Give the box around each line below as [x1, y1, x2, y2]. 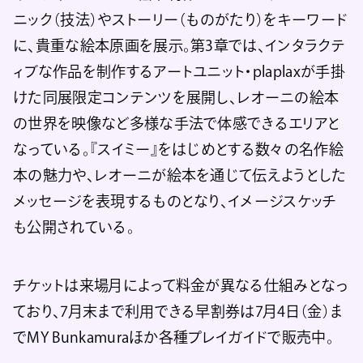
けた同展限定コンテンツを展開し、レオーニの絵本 [13, 89, 340, 105]
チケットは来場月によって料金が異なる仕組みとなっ [13, 277, 349, 293]
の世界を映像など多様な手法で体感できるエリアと [13, 115, 340, 130]
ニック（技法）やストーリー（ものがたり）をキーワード [13, 11, 348, 27]
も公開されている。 [13, 219, 135, 234]
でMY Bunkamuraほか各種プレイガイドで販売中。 [13, 329, 334, 344]
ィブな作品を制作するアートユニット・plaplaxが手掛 [13, 63, 345, 79]
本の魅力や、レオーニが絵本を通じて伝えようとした [13, 167, 347, 182]
